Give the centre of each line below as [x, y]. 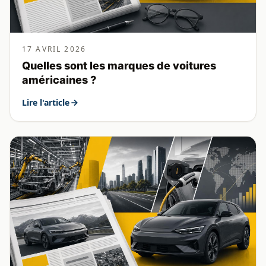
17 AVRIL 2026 [54, 49]
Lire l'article [46, 102]
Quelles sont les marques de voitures [119, 65]
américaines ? [59, 80]
